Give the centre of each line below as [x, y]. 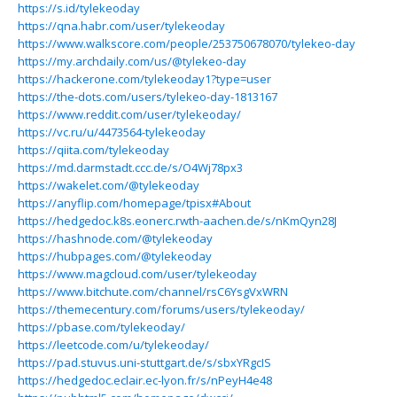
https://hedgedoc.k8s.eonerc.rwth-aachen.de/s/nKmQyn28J [177, 221]
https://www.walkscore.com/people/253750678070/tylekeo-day [187, 43]
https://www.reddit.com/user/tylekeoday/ [129, 114]
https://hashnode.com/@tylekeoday [115, 238]
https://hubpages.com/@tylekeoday [115, 256]
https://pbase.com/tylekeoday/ [101, 327]
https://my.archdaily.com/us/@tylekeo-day [132, 61]
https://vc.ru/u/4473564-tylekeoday [112, 132]
